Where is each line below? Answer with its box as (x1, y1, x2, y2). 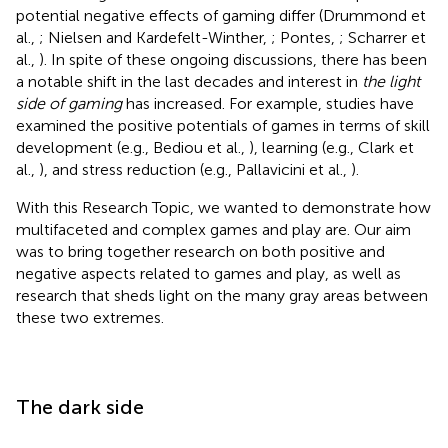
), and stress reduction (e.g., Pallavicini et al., (39, 159, 351, 179)
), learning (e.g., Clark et (249, 137, 414, 157)
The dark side (16, 394, 144, 419)
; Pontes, (271, 27, 339, 47)
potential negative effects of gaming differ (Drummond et (16, 5, 426, 25)
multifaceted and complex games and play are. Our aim (16, 219, 411, 239)
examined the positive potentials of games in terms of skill (16, 115, 430, 135)
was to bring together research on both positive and (16, 241, 385, 261)
